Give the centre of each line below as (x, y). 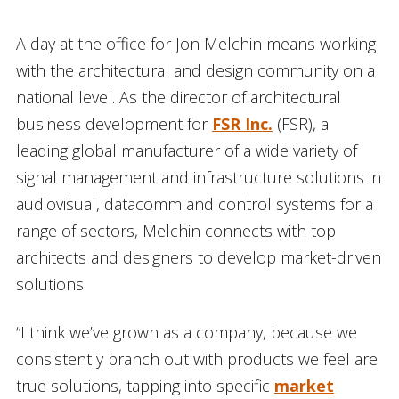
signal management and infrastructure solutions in (198, 177)
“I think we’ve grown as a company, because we (186, 332)
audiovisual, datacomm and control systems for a (194, 204)
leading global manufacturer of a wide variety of (186, 150)
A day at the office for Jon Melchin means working (195, 43)
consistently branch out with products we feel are (196, 358)
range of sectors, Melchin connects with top (175, 230)
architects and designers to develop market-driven (198, 257)
